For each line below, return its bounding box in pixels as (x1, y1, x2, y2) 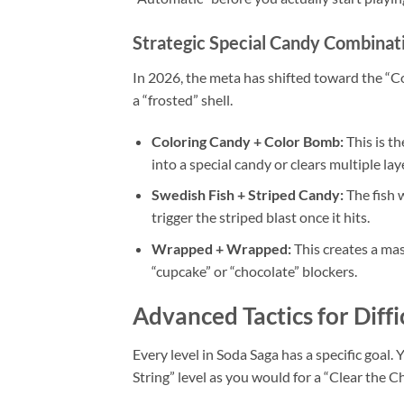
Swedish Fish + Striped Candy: (151, 186, 344, 204)
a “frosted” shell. (133, 91, 233, 109)
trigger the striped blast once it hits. (151, 208, 370, 226)
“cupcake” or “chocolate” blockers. (151, 262, 357, 280)
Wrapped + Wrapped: (151, 240, 291, 258)
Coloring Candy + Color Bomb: (151, 132, 344, 150)
